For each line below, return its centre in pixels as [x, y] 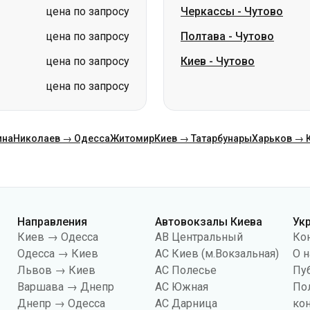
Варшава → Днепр [66, 287]
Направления [53, 222]
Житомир [132, 138]
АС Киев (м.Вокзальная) [217, 254]
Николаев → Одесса [62, 138]
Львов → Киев [57, 270]
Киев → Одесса [58, 237]
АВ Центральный [199, 237]
